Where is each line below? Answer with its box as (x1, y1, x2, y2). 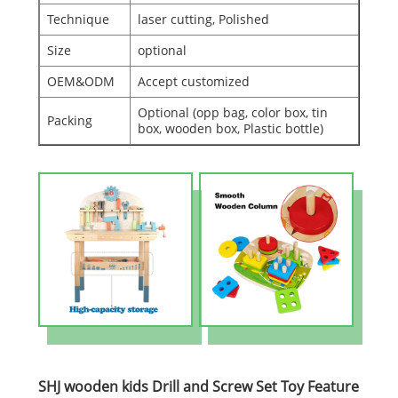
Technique (46, 10, 109, 28)
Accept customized (137, 72, 250, 90)
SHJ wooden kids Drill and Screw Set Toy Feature (37, 376, 359, 396)
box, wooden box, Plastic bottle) (137, 119, 323, 137)
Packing (46, 111, 92, 129)
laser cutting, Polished (137, 10, 269, 28)
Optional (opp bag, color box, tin (137, 103, 328, 121)
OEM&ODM (46, 72, 115, 90)
